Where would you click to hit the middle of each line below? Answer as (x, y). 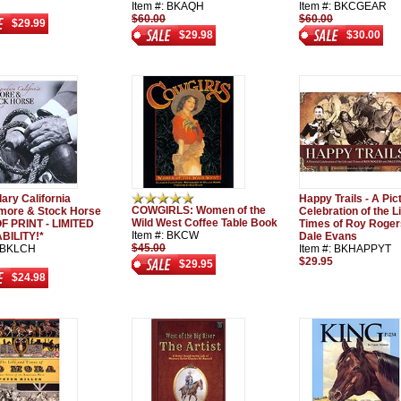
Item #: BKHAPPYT (345, 249)
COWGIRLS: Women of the (199, 210)
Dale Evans (328, 236)
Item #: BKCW (165, 235)
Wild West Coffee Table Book (205, 223)
